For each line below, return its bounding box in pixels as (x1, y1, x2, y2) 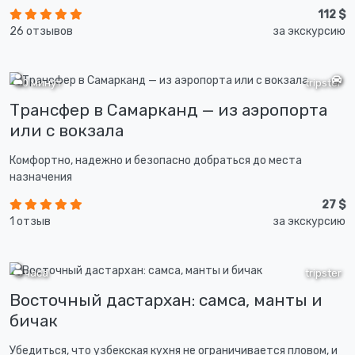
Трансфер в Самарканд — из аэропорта (10, 100, 327, 120)
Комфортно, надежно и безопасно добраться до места (10, 154, 302, 168)
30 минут (13, 77, 62, 90)
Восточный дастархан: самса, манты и (10, 290, 323, 311)
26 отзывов (10, 25, 73, 39)
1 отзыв (10, 215, 51, 229)
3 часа (13, 267, 48, 280)
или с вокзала (10, 120, 124, 141)
